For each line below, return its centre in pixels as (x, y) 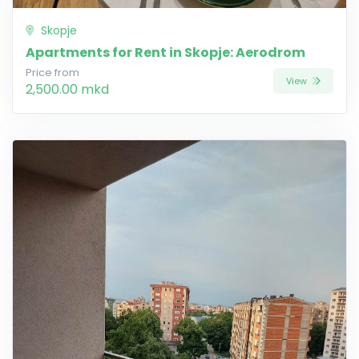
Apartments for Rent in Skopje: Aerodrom (165, 52)
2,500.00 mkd (67, 89)
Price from (52, 72)
